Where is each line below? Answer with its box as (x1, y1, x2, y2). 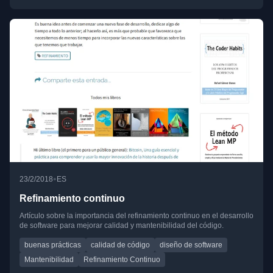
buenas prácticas (24, 240, 81, 249)
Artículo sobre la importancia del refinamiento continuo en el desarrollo (19, 211, 253, 220)
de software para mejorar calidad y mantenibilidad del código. (19, 221, 224, 230)
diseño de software (160, 240, 222, 249)
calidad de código (91, 240, 150, 249)
